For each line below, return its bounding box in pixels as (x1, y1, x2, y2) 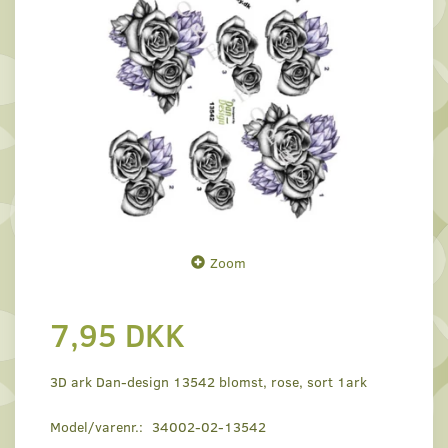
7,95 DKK (50, 312, 185, 357)
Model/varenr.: (50, 417, 147, 437)
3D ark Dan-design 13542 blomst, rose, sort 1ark (50, 372, 367, 392)
